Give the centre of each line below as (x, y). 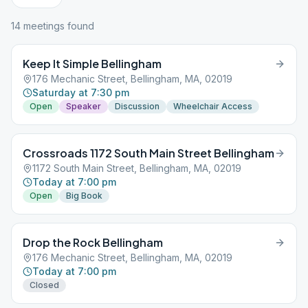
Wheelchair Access (213, 106)
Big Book (84, 196)
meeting (40, 26)
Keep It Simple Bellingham (92, 64)
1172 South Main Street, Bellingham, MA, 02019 (137, 168)
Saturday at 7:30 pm (81, 92)
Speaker (84, 106)
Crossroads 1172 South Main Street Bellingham (148, 153)
